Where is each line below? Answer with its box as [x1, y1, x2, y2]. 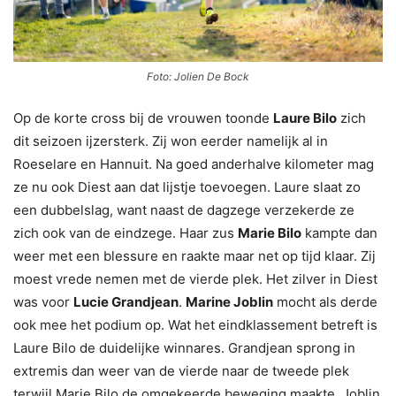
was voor [13, 293, 73, 310]
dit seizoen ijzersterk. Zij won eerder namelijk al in [13, 132, 328, 149]
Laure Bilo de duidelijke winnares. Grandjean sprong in [13, 339, 355, 356]
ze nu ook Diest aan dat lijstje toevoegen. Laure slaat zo [13, 178, 361, 195]
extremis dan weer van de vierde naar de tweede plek [13, 362, 349, 379]
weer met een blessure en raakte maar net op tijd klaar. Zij [13, 247, 376, 264]
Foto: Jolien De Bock [147, 69, 249, 83]
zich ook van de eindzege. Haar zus [13, 224, 238, 241]
